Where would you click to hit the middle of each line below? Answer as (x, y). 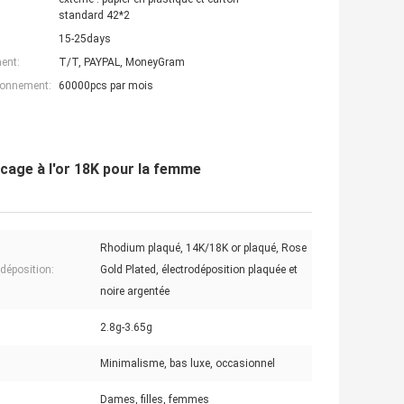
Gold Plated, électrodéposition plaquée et (199, 270)
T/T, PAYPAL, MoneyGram (122, 63)
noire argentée (135, 292)
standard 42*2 (94, 16)
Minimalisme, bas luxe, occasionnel (188, 364)
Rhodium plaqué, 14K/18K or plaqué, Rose (203, 248)
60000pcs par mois (106, 86)
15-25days (85, 39)
